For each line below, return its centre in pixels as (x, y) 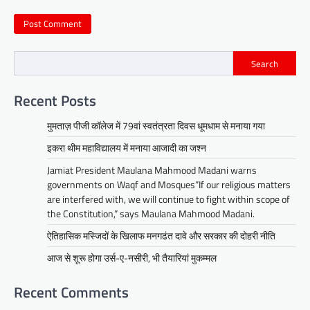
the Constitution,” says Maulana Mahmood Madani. (151, 213)
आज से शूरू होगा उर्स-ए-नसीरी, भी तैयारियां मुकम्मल (132, 257)
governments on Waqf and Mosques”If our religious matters (169, 184)
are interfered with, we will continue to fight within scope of (168, 199)
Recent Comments (71, 292)
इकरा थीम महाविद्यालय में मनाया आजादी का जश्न (127, 147)
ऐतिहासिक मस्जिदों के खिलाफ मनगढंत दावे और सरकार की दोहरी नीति (161, 235)
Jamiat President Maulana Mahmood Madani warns (152, 170)
